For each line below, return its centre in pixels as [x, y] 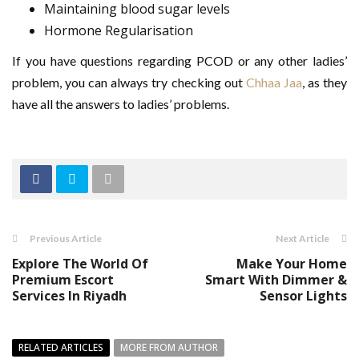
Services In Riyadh [69, 296]
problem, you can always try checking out [129, 82]
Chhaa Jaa [274, 82]
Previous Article [66, 238]
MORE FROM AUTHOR [169, 347]
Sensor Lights [303, 296]
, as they [325, 82]
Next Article [303, 238]
